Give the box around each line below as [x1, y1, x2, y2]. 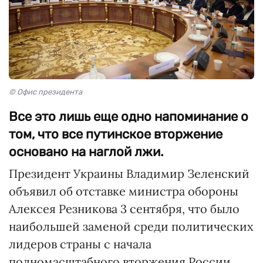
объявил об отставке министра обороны [9, 184, 238, 199]
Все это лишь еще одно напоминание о [9, 109, 248, 125]
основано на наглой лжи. [9, 144, 164, 160]
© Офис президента [9, 87, 82, 97]
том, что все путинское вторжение [9, 126, 222, 143]
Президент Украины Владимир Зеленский [9, 166, 249, 181]
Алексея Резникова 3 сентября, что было [9, 201, 240, 217]
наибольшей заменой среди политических [9, 219, 254, 234]
